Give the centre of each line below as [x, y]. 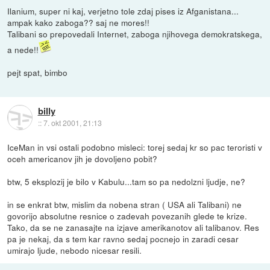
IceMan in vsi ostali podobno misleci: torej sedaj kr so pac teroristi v [135, 147]
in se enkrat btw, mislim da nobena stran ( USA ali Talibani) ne [125, 204]
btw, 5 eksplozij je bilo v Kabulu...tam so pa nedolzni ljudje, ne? [127, 181]
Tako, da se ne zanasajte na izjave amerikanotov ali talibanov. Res [133, 227]
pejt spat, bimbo [38, 72]
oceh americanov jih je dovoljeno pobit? [83, 158]
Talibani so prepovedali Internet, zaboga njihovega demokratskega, [135, 33]
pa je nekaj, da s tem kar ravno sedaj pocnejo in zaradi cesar [123, 238]
